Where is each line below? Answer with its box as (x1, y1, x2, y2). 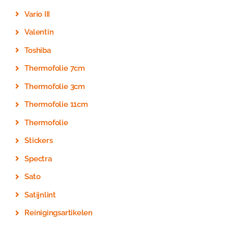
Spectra (24, 154, 52, 163)
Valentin (24, 27, 54, 37)
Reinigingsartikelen (24, 208, 93, 217)
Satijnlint (24, 190, 56, 199)
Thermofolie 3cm (24, 81, 85, 91)
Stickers (24, 136, 53, 145)
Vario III (24, 9, 50, 19)
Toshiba (24, 45, 51, 55)
